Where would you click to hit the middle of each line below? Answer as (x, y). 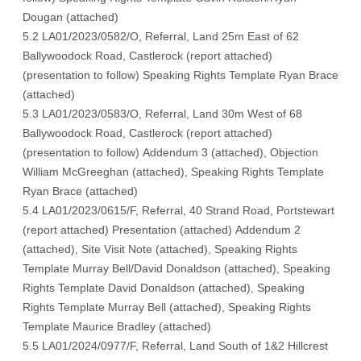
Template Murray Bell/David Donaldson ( (125, 268)
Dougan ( (46, 17)
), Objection (289, 152)
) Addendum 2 (264, 230)
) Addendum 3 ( (175, 152)
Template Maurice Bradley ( (93, 326)
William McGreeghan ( (79, 172)
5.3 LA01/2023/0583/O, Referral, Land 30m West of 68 (162, 114)
